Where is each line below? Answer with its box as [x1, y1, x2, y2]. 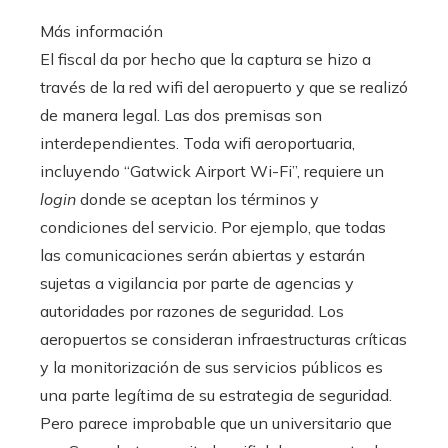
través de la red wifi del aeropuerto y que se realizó [40, 76, 408, 97]
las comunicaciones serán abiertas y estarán [40, 244, 365, 265]
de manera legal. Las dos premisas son [40, 104, 322, 125]
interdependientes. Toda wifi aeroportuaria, [40, 132, 355, 153]
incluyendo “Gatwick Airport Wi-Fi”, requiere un [40, 160, 384, 181]
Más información [40, 20, 163, 41]
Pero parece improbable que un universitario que [40, 412, 392, 433]
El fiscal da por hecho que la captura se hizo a [40, 48, 371, 69]
